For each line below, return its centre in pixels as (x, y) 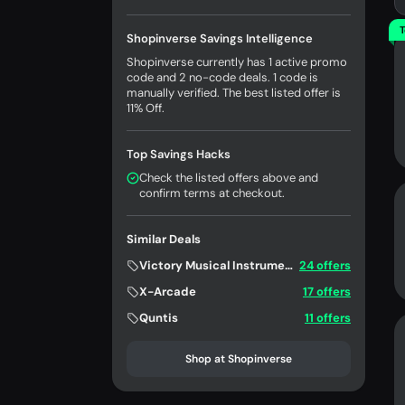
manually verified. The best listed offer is (234, 93)
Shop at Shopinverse (239, 359)
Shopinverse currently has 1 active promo (237, 62)
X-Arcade (168, 292)
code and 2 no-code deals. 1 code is (222, 77)
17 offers (327, 292)
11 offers (328, 318)
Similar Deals (164, 239)
